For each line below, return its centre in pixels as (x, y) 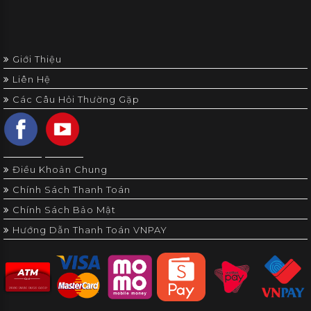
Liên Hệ (32, 79)
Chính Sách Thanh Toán (72, 189)
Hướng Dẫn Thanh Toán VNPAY (90, 229)
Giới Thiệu (37, 59)
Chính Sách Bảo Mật (64, 209)
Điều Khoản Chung (60, 169)
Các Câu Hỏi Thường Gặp (76, 99)
